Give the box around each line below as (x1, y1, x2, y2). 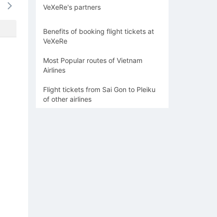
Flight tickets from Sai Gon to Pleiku (43, 85, 155, 93)
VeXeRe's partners (43, 3, 103, 11)
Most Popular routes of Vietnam (43, 56, 142, 64)
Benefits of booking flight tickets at (43, 27, 154, 35)
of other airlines (43, 95, 92, 103)
